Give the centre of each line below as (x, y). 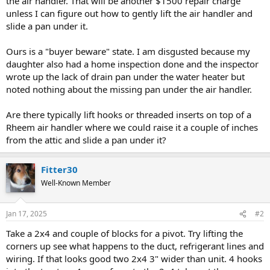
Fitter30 (59, 169)
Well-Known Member (76, 183)
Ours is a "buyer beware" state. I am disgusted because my (128, 51)
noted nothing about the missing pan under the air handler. (129, 89)
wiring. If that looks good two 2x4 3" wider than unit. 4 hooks (134, 259)
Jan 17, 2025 (27, 214)
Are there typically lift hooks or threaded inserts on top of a (129, 114)
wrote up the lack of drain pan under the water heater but (125, 76)
